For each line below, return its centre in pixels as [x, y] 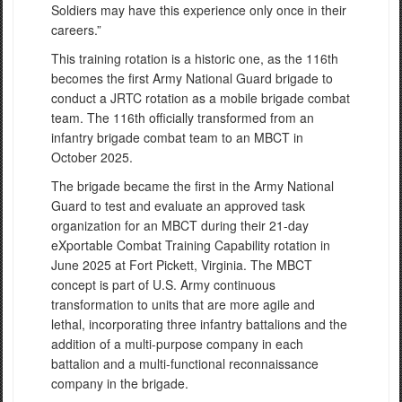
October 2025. [94, 157]
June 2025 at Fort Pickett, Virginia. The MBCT [182, 265]
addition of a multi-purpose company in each [177, 344]
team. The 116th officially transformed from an [183, 118]
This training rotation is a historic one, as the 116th [195, 59]
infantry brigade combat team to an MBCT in [177, 138]
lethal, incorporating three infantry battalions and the [199, 324]
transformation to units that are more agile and [183, 305]
